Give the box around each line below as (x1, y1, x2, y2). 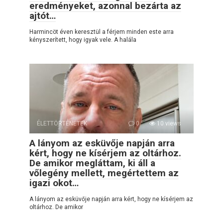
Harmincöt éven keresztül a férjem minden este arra (29, 28, 174, 35)
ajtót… (29, 9, 56, 21)
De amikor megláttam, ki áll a (29, 157, 155, 169)
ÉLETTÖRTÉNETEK (37, 119, 87, 127)
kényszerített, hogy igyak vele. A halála (29, 36, 136, 43)
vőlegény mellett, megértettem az (29, 167, 179, 179)
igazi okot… (29, 177, 79, 189)
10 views (155, 119, 181, 127)
